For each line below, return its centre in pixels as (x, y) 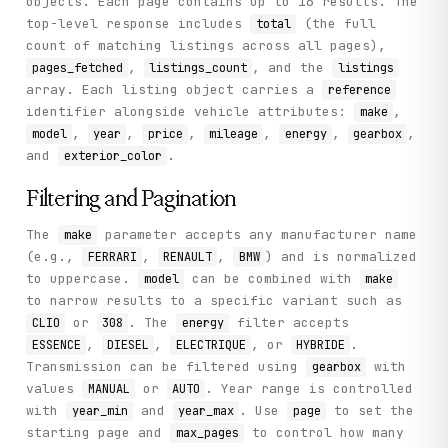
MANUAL (108, 389)
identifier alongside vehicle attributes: (190, 111)
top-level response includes (138, 23)
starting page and (98, 433)
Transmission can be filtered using (166, 367)
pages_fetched (77, 67)
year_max (206, 411)
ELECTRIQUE (210, 345)
